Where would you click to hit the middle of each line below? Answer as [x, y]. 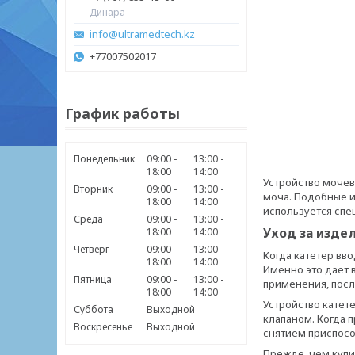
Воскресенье [103, 327]
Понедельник [104, 159]
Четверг [92, 249]
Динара [107, 12]
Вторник [93, 189]
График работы [122, 113]
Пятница [93, 279]
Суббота [94, 309]
